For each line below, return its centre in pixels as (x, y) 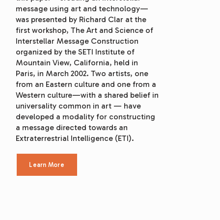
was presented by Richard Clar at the (81, 20)
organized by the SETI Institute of (75, 52)
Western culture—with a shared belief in (87, 95)
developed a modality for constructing (85, 117)
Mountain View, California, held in (77, 63)
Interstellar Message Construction (77, 41)
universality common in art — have (78, 106)
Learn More (47, 165)
